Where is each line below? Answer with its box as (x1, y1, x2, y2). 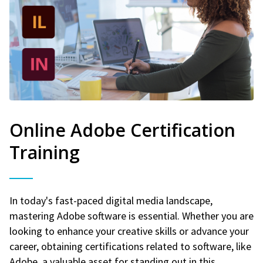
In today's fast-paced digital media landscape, (9, 193, 213, 207)
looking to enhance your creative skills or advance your (9, 224, 249, 238)
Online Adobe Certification (9, 117, 235, 142)
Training (9, 140, 80, 164)
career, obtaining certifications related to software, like (9, 239, 251, 253)
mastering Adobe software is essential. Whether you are (9, 208, 254, 222)
